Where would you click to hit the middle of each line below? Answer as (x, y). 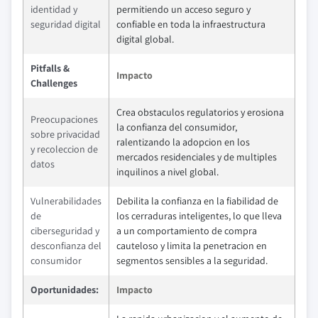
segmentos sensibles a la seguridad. (192, 261)
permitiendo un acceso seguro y (183, 9)
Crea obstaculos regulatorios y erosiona (200, 112)
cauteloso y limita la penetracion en (192, 246)
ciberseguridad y (65, 231)
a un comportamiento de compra (187, 231)
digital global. (145, 39)
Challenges (54, 83)
